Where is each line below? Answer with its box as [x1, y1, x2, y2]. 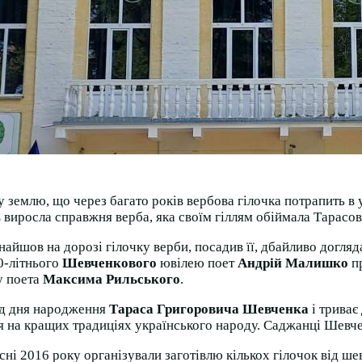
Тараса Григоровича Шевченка [109, 301, 309, 318]
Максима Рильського [43, 271, 180, 288]
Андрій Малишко [238, 255, 348, 271]
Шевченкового [62, 255, 157, 271]
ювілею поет [157, 255, 238, 271]
